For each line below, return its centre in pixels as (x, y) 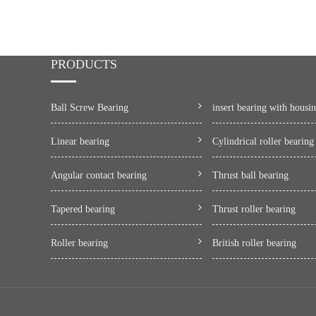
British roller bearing (254, 243)
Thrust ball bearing (250, 176)
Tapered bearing (83, 209)
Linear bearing (80, 142)
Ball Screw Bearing (90, 108)
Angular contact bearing (99, 176)
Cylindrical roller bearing (263, 142)
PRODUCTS (84, 65)
